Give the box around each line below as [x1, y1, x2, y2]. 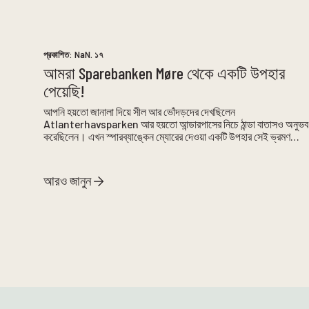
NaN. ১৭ [74, 49, 104, 61]
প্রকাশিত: [43, 49, 75, 61]
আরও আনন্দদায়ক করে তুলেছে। [43, 142, 152, 156]
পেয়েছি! [43, 81, 86, 101]
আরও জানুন [43, 172, 92, 189]
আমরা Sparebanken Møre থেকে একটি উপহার [43, 63, 286, 83]
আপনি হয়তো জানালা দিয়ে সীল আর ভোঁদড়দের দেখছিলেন [43, 105, 236, 119]
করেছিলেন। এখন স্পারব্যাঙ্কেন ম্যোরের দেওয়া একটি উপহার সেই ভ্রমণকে [43, 130, 301, 143]
